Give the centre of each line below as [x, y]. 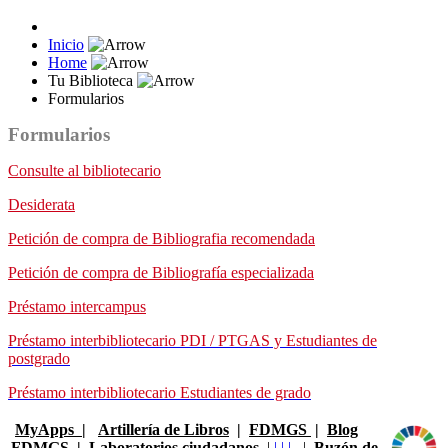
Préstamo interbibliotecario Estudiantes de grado [159, 392]
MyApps [48, 429]
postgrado [39, 358]
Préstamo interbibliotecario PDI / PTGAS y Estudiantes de [192, 340]
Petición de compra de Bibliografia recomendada [161, 238]
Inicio [66, 44]
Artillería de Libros [163, 429]
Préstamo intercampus [77, 306]
